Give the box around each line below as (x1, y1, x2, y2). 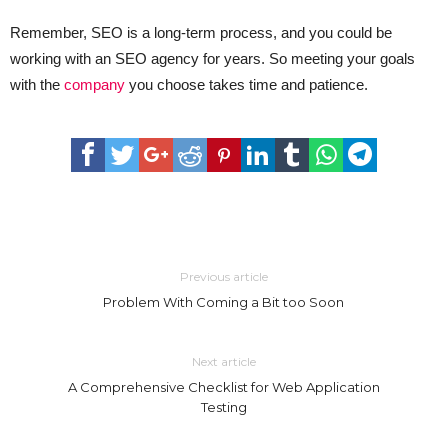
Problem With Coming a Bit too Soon (103, 294, 345, 311)
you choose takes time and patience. (125, 76, 368, 94)
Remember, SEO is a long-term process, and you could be (10, 24, 392, 42)
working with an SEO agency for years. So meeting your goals (10, 50, 415, 68)
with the (10, 76, 64, 94)
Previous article (179, 269, 268, 285)
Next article (191, 354, 256, 370)
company (64, 76, 125, 94)
